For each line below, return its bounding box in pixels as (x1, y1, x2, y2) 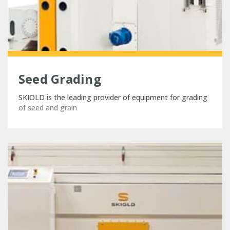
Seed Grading (18, 70, 101, 88)
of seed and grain (18, 103, 77, 113)
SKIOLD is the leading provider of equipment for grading (18, 92, 207, 103)
